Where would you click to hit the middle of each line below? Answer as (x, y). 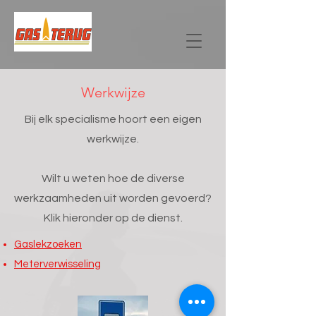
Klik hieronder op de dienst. (113, 218)
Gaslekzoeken (48, 244)
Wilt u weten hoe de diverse (113, 178)
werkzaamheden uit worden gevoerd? (113, 198)
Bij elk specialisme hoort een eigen (113, 119)
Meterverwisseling (57, 264)
